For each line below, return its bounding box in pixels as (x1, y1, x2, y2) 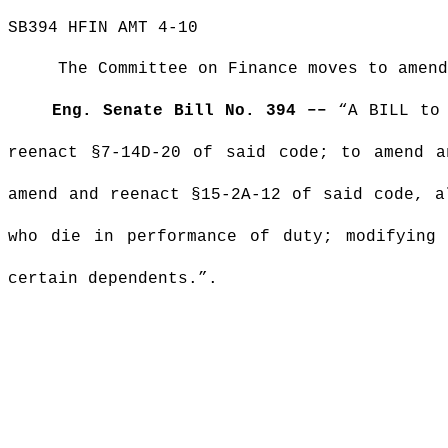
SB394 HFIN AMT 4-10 (8, 19, 198, 37)
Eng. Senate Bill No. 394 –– (52, 102, 327, 120)
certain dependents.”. (8, 270, 218, 288)
